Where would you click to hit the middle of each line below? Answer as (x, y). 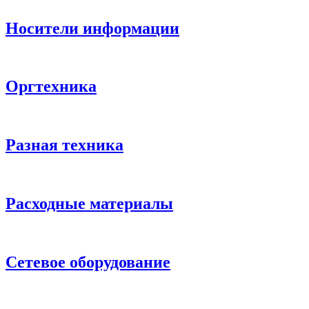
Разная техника (64, 145)
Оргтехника (51, 87)
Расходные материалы (89, 204)
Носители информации (92, 28)
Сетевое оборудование (88, 262)
